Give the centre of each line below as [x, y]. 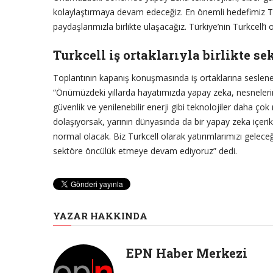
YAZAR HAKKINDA [100, 216]
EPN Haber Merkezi [187, 253]
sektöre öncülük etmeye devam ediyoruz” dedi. [145, 151]
